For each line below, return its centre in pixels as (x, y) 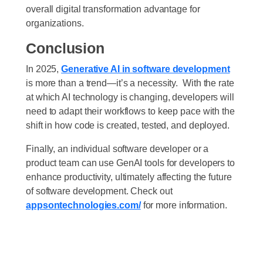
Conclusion (65, 48)
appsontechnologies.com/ (83, 205)
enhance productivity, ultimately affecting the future (129, 176)
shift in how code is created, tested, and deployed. (128, 125)
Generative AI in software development (146, 68)
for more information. (185, 205)
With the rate (207, 82)
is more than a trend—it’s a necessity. (103, 82)
